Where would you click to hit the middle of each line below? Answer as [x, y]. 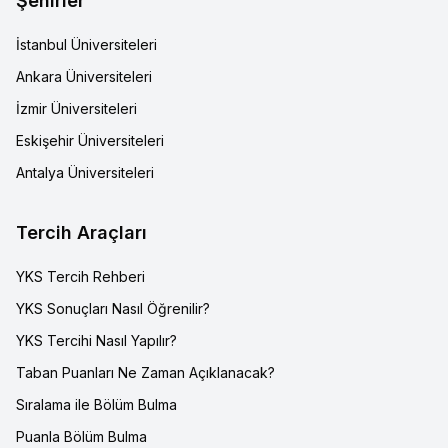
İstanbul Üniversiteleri [86, 44]
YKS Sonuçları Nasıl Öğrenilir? [113, 308]
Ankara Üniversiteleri [84, 76]
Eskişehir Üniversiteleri [90, 140]
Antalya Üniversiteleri [85, 172]
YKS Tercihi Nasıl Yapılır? [96, 340]
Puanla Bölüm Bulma [81, 436]
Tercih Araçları [81, 232]
